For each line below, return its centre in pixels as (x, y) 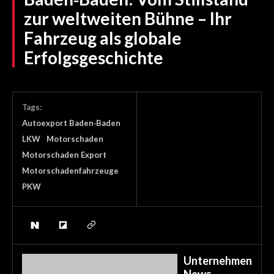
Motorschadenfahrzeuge (70, 171)
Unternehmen (218, 261)
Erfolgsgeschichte (94, 58)
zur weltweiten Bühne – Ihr (128, 19)
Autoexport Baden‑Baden (71, 123)
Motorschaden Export (64, 155)
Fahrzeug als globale (103, 38)
